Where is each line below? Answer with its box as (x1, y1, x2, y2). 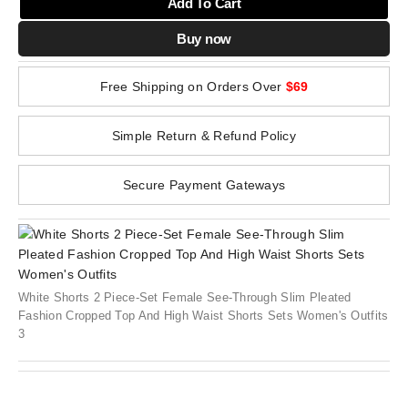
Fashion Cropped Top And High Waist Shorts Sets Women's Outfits (18, 309, 389, 322)
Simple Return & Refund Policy (111, 128, 297, 143)
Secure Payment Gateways (122, 178, 286, 192)
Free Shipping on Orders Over (99, 79, 286, 94)
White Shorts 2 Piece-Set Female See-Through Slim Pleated (18, 291, 352, 304)
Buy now (177, 31, 231, 46)
